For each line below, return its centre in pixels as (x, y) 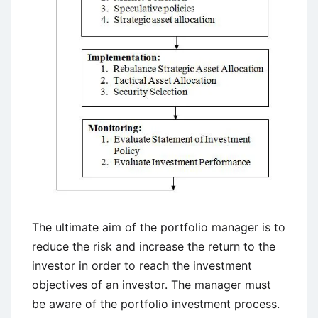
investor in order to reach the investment (142, 266)
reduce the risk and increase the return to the (154, 247)
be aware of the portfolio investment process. (156, 304)
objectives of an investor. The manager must (152, 285)
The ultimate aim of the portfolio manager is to (159, 227)
